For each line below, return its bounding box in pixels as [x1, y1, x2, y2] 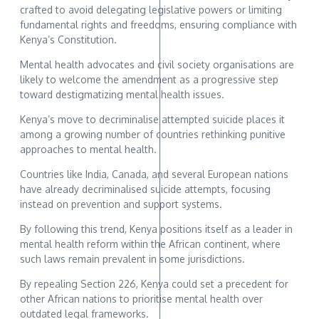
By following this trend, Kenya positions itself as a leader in [20, 223, 293, 236]
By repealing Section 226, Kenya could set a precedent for [20, 278, 288, 291]
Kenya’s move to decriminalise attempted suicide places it [20, 113, 285, 126]
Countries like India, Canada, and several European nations [20, 168, 288, 181]
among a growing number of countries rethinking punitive [20, 128, 286, 141]
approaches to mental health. [20, 143, 157, 156]
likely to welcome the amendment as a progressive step [20, 73, 278, 86]
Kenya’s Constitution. [20, 33, 117, 46]
